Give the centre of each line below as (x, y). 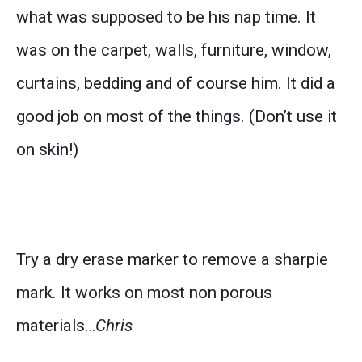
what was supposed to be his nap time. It (166, 17)
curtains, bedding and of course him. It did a (176, 84)
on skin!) (47, 150)
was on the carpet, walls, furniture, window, (174, 51)
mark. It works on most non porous (144, 293)
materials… (56, 326)
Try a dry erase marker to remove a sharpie (172, 260)
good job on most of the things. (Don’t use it (177, 117)
